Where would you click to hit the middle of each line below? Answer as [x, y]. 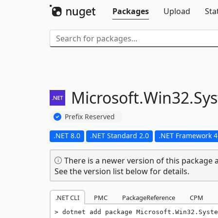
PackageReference [149, 197]
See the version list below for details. [122, 171]
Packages [131, 11]
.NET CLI [67, 197]
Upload [177, 11]
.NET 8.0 [67, 135]
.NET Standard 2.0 [119, 135]
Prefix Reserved [90, 116]
